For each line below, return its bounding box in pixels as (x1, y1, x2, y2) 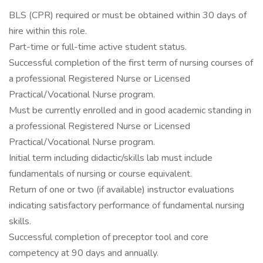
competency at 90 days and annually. (9, 247, 159, 259)
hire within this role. (9, 25, 87, 38)
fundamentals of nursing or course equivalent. (9, 167, 192, 180)
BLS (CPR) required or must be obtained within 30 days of (9, 9, 247, 22)
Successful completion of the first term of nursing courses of (9, 56, 253, 69)
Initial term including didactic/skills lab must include (9, 151, 213, 164)
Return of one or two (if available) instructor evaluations (9, 183, 234, 196)
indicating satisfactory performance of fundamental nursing (9, 199, 244, 212)
